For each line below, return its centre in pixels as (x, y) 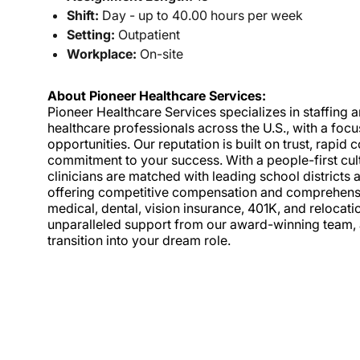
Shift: (83, 16)
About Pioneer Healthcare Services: (157, 96)
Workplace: (102, 54)
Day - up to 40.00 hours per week (201, 16)
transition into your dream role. (139, 241)
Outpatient (147, 35)
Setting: (91, 35)
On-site (160, 54)
